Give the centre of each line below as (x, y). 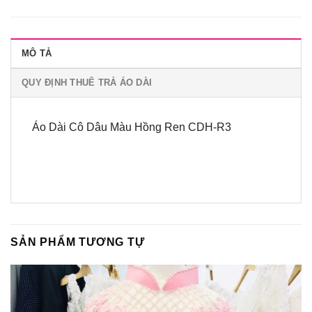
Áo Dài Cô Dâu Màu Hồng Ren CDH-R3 (132, 127)
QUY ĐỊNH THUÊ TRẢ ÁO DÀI (87, 82)
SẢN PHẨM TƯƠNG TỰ (78, 242)
